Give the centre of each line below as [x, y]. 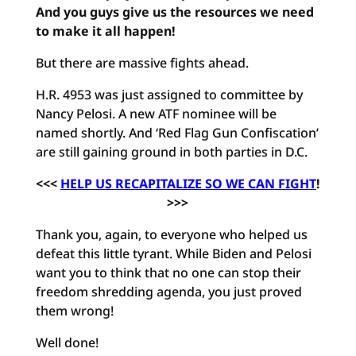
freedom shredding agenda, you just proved [168, 292]
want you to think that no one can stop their [168, 273]
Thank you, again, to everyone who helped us [171, 234]
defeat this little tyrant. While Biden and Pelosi [173, 253]
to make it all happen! [107, 31]
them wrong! [74, 311]
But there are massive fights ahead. [142, 63]
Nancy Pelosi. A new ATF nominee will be [156, 114]
